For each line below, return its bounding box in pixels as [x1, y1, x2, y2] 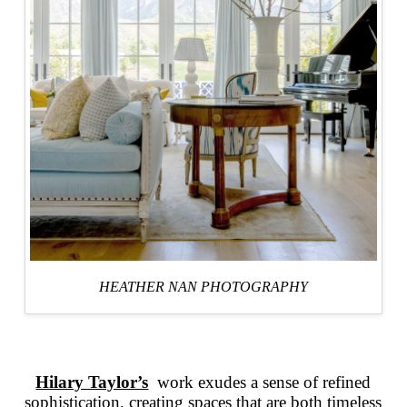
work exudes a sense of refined [153, 372, 372, 392]
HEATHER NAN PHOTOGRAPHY [98, 278, 308, 294]
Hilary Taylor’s [35, 372, 149, 392]
